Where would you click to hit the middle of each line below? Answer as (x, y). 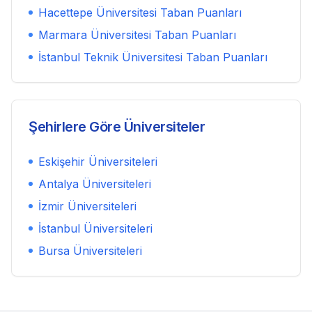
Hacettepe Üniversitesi (97, 13)
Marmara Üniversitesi (95, 35)
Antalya (58, 184)
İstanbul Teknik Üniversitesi (110, 57)
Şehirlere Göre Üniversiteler (117, 127)
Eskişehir (62, 162)
